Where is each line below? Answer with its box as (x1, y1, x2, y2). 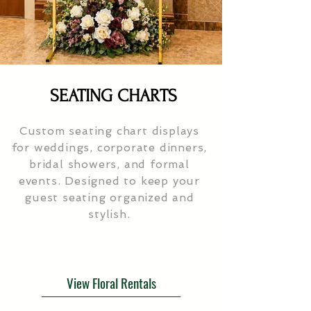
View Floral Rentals (66, 272, 156, 292)
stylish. (88, 208, 131, 221)
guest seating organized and (24, 191, 194, 205)
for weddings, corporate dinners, (11, 141, 208, 155)
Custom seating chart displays (19, 124, 200, 138)
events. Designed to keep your (18, 174, 201, 188)
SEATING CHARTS (49, 86, 177, 106)
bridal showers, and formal (29, 158, 190, 171)
